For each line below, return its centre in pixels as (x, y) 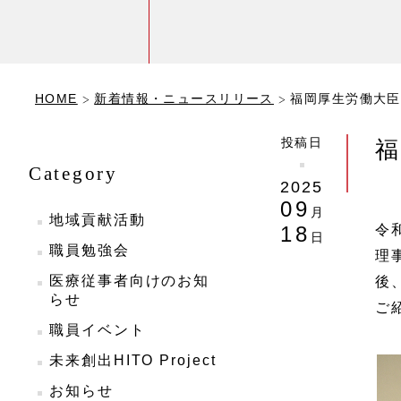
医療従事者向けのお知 (130, 281)
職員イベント (98, 330)
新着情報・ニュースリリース (184, 98)
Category (73, 173)
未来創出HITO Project (133, 360)
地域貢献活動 (98, 220)
